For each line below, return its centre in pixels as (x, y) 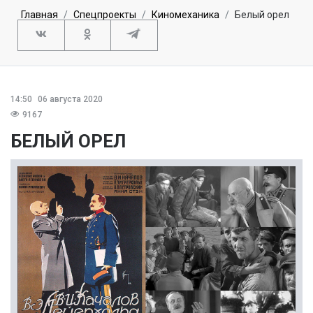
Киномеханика (185, 14)
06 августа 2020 (69, 99)
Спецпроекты (105, 14)
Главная (39, 14)
